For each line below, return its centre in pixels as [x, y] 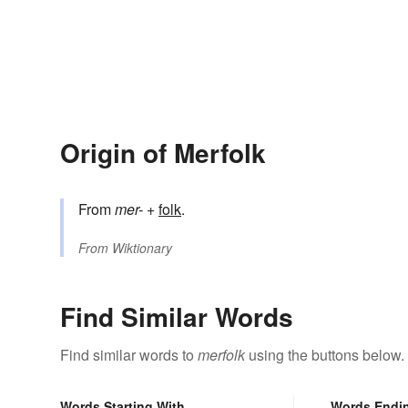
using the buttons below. [325, 355]
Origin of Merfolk [163, 153]
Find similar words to [129, 355]
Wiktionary [142, 248]
